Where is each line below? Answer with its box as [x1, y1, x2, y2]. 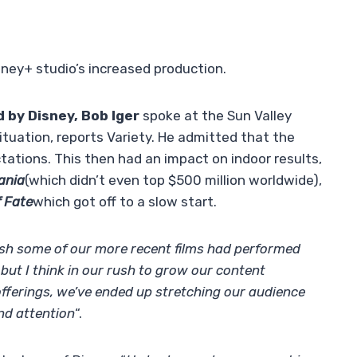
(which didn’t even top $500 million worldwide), [25, 172, 322, 189]
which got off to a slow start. [33, 194, 217, 210]
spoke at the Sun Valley [139, 108, 292, 124]
